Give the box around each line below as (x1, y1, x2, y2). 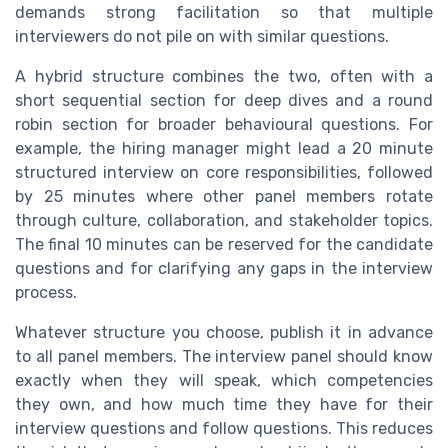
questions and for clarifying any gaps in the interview (15, 258, 433, 278)
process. (15, 282, 77, 302)
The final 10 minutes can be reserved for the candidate (15, 234, 433, 254)
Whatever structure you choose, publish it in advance (15, 322, 433, 342)
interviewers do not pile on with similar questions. (15, 26, 389, 46)
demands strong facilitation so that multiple (15, 2, 433, 22)
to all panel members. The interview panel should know (15, 346, 433, 366)
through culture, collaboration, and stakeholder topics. (15, 210, 433, 230)
